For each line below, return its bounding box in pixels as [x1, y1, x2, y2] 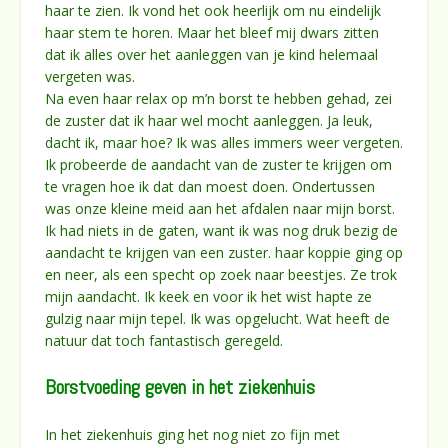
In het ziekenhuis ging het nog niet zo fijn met [45, 424, 340, 444]
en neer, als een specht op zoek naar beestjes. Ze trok [45, 264, 397, 284]
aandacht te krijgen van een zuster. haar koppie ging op [45, 242, 403, 262]
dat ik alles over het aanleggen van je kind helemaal [45, 44, 378, 64]
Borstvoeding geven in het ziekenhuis [45, 373, 315, 400]
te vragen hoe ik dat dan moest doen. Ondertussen [45, 176, 375, 196]
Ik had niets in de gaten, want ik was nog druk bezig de [45, 220, 398, 240]
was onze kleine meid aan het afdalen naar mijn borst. [45, 198, 395, 218]
